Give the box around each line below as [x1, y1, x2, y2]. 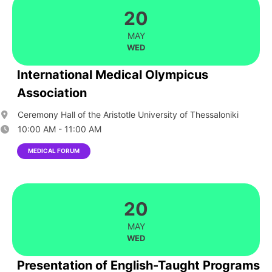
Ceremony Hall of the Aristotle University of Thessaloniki [15, 109, 239, 120]
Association [17, 86, 87, 100]
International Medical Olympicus [17, 67, 208, 82]
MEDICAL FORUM [28, 147, 80, 154]
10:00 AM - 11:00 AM [15, 124, 101, 134]
